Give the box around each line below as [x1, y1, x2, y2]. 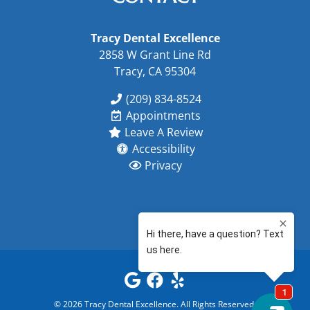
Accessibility [131, 140, 195, 156]
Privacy [145, 157, 182, 173]
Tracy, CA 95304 [114, 63, 196, 79]
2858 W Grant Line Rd [99, 46, 211, 62]
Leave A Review [124, 124, 203, 140]
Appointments [126, 107, 201, 123]
